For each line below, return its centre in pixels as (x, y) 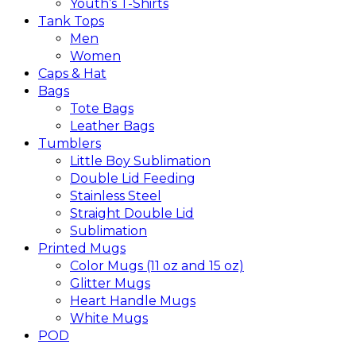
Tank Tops (71, 21)
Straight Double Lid (132, 213)
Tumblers (70, 143)
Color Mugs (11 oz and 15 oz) (157, 265)
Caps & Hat (72, 73)
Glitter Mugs (110, 283)
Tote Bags (102, 108)
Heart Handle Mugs (133, 300)
